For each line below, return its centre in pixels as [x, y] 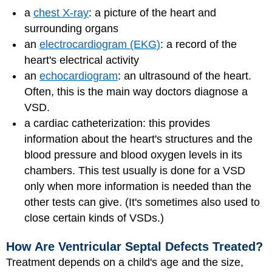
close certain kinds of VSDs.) [94, 218]
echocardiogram [79, 76]
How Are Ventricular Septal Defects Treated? [134, 247]
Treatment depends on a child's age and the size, [125, 263]
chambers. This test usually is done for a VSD [135, 170]
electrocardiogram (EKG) [100, 44]
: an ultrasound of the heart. [185, 76]
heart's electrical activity [82, 60]
